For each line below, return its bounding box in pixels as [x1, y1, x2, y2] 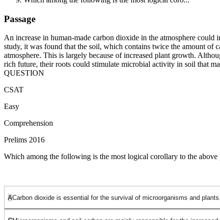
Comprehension [4, 119, 53, 128]
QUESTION [4, 69, 44, 78]
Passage [4, 13, 35, 24]
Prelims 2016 [4, 136, 45, 144]
